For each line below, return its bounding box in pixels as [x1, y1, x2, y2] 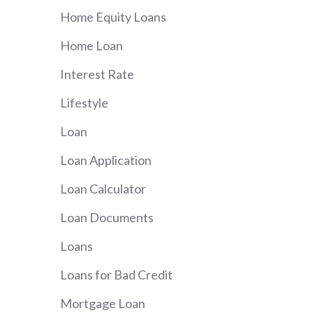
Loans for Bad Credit [60, 267, 173, 283]
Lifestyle [60, 95, 108, 111]
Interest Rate [60, 66, 134, 82]
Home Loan [60, 38, 123, 54]
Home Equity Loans [60, 9, 166, 25]
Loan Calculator [60, 181, 146, 197]
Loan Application [60, 152, 152, 168]
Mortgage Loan [60, 296, 145, 312]
